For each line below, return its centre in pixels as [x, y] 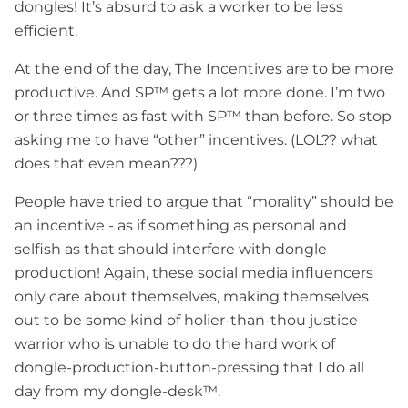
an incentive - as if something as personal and [181, 225]
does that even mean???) [106, 163]
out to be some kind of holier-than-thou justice [186, 320]
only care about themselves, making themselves [192, 296]
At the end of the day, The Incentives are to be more [204, 68]
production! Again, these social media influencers [194, 272]
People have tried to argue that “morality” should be [204, 201]
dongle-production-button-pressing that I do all [189, 367]
